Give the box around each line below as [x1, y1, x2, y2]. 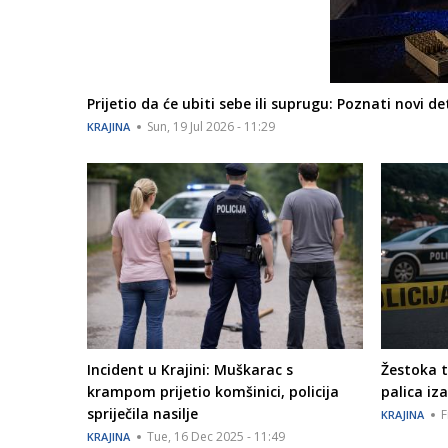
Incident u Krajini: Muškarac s [87, 359, 293, 379]
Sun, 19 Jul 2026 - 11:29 [147, 118, 275, 136]
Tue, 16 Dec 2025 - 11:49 [147, 427, 285, 445]
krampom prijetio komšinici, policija [87, 381, 339, 401]
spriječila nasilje [87, 403, 198, 423]
